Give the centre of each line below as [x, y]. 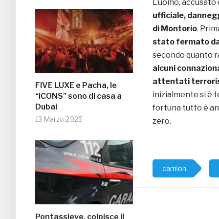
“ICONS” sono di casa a [78, 96]
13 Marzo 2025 [59, 119]
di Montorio [175, 29]
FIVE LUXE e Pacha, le [76, 86]
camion [174, 169]
